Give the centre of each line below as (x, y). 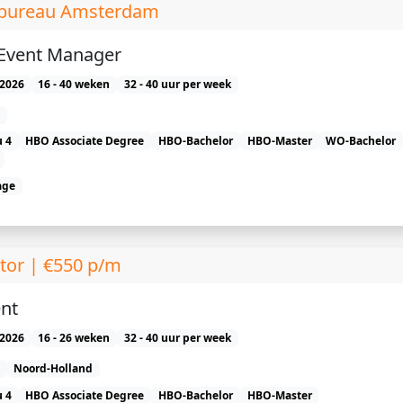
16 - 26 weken (74, 338)
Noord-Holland (54, 369)
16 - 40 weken (74, 85)
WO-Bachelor (361, 140)
